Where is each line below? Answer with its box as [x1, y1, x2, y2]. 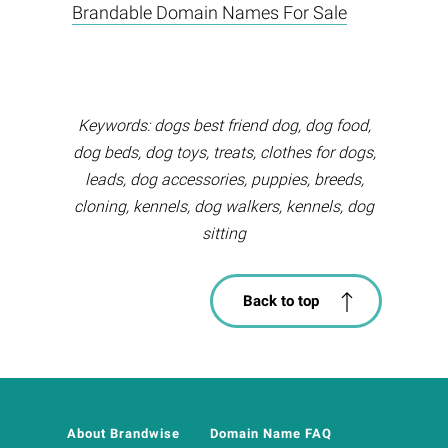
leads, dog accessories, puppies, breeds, [84, 170, 364, 190]
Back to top [242, 292, 319, 311]
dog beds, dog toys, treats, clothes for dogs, [72, 143, 376, 163]
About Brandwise [66, 426, 180, 442]
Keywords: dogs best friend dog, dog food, [77, 116, 371, 136]
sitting [202, 224, 246, 244]
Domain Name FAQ [209, 426, 332, 442]
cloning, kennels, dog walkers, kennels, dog [74, 197, 374, 217]
